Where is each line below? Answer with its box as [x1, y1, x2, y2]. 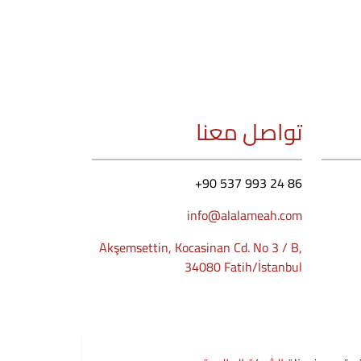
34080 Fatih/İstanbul [185, 254, 302, 279]
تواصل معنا [196, 110, 302, 153]
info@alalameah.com [187, 202, 302, 227]
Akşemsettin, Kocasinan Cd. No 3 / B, [99, 234, 302, 259]
